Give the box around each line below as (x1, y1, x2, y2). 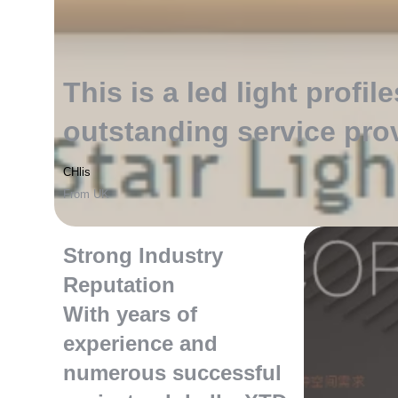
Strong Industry (63, 243, 224, 267)
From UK (63, 187, 110, 202)
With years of (63, 302, 198, 326)
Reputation (63, 273, 176, 297)
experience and (63, 331, 219, 355)
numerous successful (63, 361, 283, 385)
